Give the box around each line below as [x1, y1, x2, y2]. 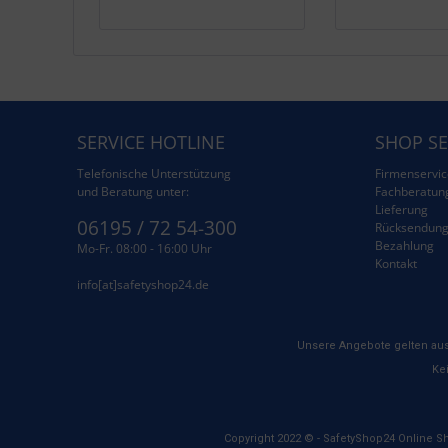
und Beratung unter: [77, 183, 189, 200]
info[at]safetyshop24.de [77, 276, 209, 293]
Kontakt [374, 255, 417, 272]
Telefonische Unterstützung [77, 165, 231, 182]
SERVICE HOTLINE [77, 130, 225, 154]
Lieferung [374, 201, 428, 218]
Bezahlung [374, 237, 434, 254]
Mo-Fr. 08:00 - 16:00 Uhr [77, 240, 212, 257]
